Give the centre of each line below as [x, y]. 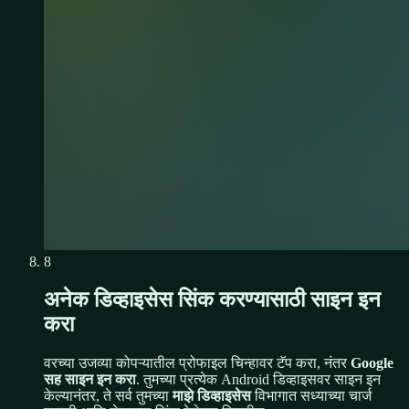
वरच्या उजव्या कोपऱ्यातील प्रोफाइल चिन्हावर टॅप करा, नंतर [195, 363]
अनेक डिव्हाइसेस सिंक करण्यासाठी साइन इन [212, 300]
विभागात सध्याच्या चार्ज [313, 396]
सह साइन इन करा [90, 380]
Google [372, 363]
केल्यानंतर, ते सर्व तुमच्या [106, 396]
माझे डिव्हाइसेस [212, 396]
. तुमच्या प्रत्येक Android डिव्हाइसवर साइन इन [258, 380]
